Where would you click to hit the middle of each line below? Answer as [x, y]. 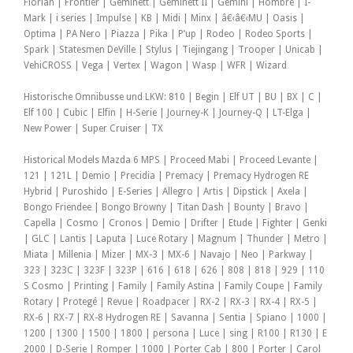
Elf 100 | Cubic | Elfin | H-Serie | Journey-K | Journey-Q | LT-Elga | [167, 113]
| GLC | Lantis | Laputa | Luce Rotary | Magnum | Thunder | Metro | [176, 239]
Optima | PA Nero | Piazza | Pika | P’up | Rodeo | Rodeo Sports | [168, 34]
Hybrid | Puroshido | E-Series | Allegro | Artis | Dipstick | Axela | [166, 192]
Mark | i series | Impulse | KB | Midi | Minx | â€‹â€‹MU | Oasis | [164, 19]
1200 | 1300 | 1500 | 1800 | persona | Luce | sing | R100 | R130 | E [175, 334]
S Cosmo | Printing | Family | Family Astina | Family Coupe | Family [173, 286]
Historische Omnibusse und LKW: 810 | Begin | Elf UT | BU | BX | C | [173, 97]
